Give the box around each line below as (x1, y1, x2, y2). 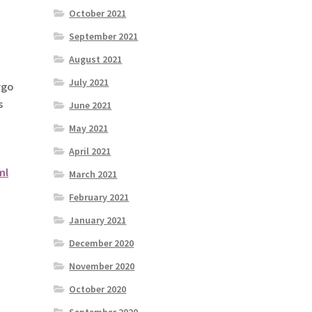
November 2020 (69, 260, 135, 273)
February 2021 (69, 191, 130, 204)
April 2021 (69, 145, 111, 158)
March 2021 (69, 168, 118, 181)
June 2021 (69, 99, 112, 112)
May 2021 (69, 122, 109, 135)
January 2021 (69, 214, 127, 227)
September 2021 (69, 30, 139, 43)
